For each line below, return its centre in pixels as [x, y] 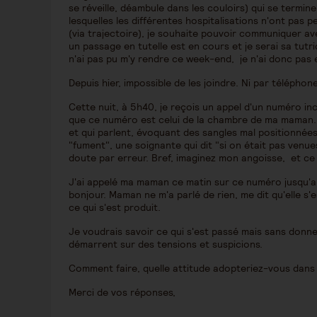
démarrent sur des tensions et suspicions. [166, 244]
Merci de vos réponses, [123, 292]
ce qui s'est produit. [115, 207]
